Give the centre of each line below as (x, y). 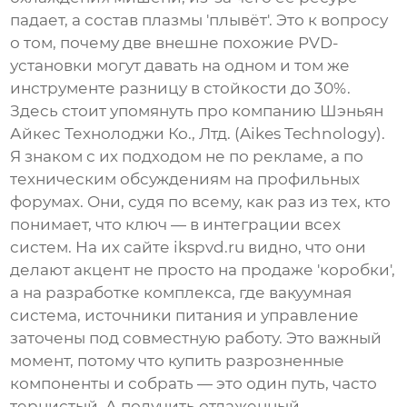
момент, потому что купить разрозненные (178, 361)
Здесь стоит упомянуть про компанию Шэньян (197, 111)
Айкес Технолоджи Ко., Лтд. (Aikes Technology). (198, 134)
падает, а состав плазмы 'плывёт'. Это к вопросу (199, 20)
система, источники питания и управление (185, 316)
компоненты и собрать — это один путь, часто (194, 384)
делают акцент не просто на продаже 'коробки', (203, 270)
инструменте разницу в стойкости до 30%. (181, 89)
